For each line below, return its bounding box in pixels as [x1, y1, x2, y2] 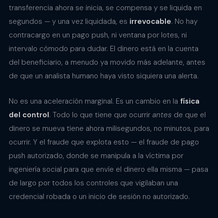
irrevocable [129, 17, 171, 27]
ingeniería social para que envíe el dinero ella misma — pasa [9, 164, 208, 175]
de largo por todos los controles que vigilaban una [9, 178, 178, 188]
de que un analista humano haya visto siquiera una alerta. [9, 71, 199, 81]
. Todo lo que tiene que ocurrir [49, 110, 152, 120]
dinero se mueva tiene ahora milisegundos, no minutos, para [9, 124, 209, 134]
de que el [172, 110, 206, 120]
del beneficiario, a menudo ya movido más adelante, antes [9, 57, 205, 68]
